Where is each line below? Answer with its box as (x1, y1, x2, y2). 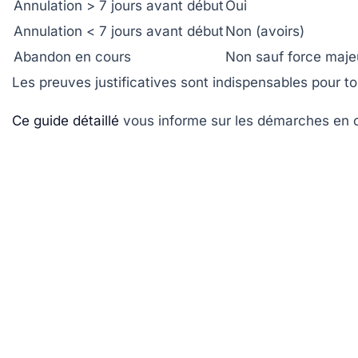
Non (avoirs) (225, 22, 304, 39)
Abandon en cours (14, 48, 131, 65)
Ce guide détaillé (12, 112, 119, 129)
